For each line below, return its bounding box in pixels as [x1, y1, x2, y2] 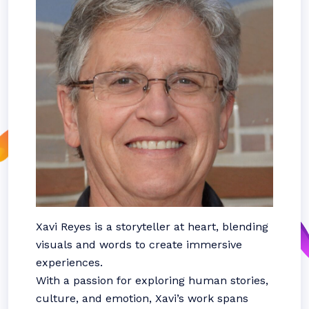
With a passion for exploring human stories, [36, 274, 268, 287]
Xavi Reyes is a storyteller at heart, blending [36, 220, 268, 233]
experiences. [36, 256, 103, 269]
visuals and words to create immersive [36, 238, 242, 251]
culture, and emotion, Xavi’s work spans [36, 292, 248, 305]
